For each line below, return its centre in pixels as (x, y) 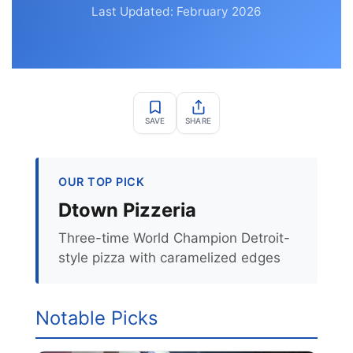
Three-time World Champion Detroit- (174, 238)
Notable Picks (97, 318)
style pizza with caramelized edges (169, 258)
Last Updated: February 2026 (176, 11)
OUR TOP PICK (101, 182)
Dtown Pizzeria (127, 210)
